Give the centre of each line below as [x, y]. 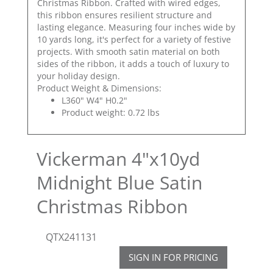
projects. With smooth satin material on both [129, 51]
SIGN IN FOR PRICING [173, 257]
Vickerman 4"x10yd [118, 158]
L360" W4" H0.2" [94, 100]
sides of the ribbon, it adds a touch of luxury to [133, 63]
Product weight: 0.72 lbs [111, 112]
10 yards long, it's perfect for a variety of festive [134, 39]
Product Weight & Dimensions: [99, 88]
